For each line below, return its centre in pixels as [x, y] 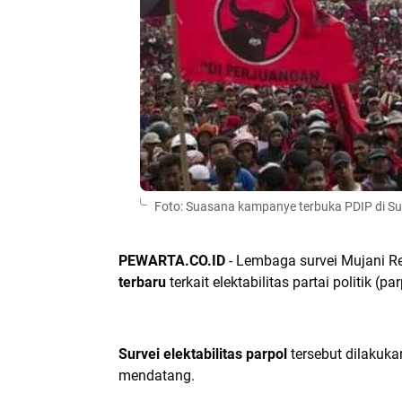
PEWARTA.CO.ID [172, 261]
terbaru [142, 282]
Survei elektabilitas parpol [203, 354]
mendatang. [157, 376]
